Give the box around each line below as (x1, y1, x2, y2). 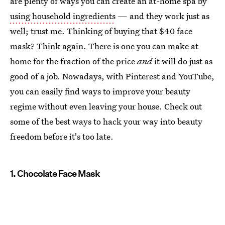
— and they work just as (116, 10, 209, 22)
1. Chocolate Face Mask (10, 168, 100, 179)
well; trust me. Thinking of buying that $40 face (10, 25, 192, 37)
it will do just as (154, 55, 212, 67)
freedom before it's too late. (10, 131, 114, 142)
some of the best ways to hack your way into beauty (10, 116, 202, 127)
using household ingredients (10, 10, 116, 22)
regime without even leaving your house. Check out (10, 100, 202, 112)
